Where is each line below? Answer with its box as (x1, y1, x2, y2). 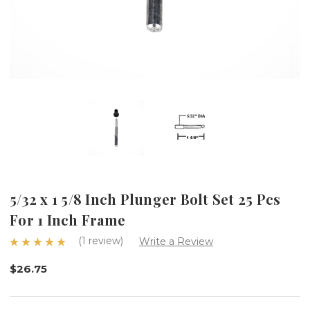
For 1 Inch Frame (10, 210, 125, 229)
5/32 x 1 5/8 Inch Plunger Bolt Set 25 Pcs (10, 189, 281, 208)
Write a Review (138, 235, 213, 248)
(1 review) (78, 234, 126, 247)
